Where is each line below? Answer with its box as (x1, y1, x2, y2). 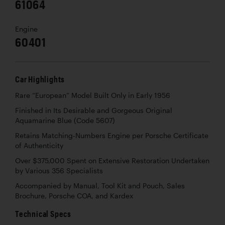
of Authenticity (15, 141, 63, 150)
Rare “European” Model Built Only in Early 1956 (15, 91, 170, 99)
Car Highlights (15, 74, 65, 84)
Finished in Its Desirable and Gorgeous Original (15, 106, 172, 115)
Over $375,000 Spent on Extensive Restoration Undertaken (15, 156, 209, 165)
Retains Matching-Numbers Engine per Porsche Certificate (15, 131, 208, 140)
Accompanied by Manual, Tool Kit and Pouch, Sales (15, 181, 185, 190)
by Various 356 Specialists (15, 166, 103, 175)
